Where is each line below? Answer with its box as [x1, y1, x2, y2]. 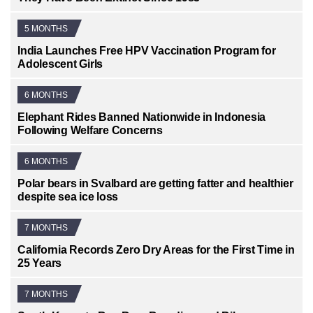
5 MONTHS [24, 23, 68, 34]
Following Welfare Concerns [17, 124, 163, 137]
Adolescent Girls [17, 58, 103, 71]
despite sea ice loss [17, 191, 119, 203]
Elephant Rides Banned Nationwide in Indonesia [17, 111, 266, 124]
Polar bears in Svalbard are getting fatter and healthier [17, 177, 293, 190]
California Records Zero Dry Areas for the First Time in [17, 244, 295, 256]
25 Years [17, 257, 62, 270]
